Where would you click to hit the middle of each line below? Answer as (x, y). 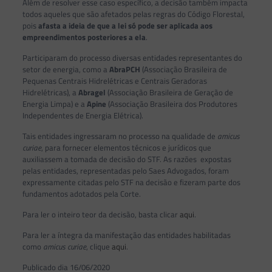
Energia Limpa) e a (54, 104)
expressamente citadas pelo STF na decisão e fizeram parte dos (131, 182)
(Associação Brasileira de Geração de (169, 92)
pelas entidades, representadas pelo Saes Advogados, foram (125, 171)
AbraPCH (125, 69)
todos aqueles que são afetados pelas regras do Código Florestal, (133, 14)
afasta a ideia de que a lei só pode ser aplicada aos (125, 25)
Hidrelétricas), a (50, 92)
